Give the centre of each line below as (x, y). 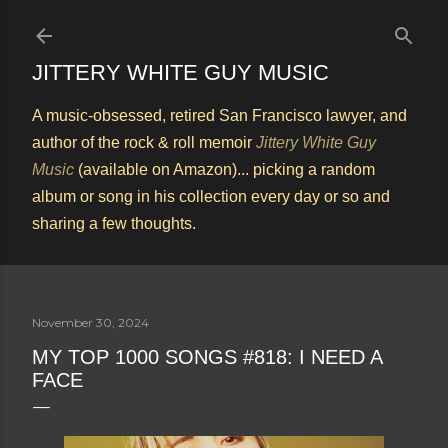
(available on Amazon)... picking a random (224, 169)
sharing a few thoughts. (114, 223)
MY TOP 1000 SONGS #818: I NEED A (207, 357)
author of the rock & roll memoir (144, 142)
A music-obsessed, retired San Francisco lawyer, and (219, 115)
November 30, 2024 (90, 322)
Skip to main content (224, 25)
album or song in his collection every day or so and (211, 196)
